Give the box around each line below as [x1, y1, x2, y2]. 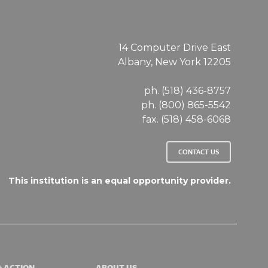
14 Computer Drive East [118, 42, 231, 53]
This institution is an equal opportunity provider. [8, 175, 231, 186]
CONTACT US [178, 147, 219, 157]
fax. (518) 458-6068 [142, 114, 231, 125]
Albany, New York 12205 [117, 56, 231, 68]
